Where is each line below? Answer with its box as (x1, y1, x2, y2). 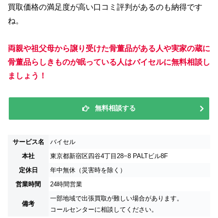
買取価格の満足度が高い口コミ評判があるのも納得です (8, 2, 202, 11)
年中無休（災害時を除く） (50, 166, 126, 174)
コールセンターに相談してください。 (50, 206, 158, 214)
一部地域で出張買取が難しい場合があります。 (50, 195, 183, 202)
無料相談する (95, 104, 136, 112)
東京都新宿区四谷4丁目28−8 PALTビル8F (50, 152, 168, 160)
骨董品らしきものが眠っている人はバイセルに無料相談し (8, 57, 210, 66)
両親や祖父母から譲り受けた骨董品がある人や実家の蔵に (8, 44, 210, 53)
